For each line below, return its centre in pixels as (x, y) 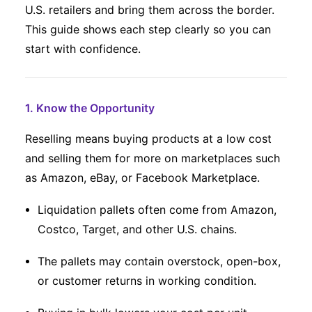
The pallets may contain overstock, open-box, (159, 261)
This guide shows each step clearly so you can (148, 29)
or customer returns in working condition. (147, 281)
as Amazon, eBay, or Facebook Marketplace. (142, 178)
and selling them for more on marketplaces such (153, 158)
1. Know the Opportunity (90, 108)
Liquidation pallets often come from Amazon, (157, 210)
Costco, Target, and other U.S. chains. (137, 229)
